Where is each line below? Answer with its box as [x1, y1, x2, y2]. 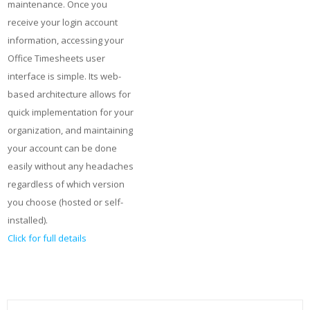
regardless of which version [8, 178, 125, 190]
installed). [8, 214, 48, 226]
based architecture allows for [8, 88, 131, 100]
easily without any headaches [8, 160, 134, 172]
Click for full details [8, 232, 86, 244]
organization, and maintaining [8, 124, 133, 136]
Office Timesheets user [8, 52, 105, 64]
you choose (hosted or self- [8, 196, 123, 208]
